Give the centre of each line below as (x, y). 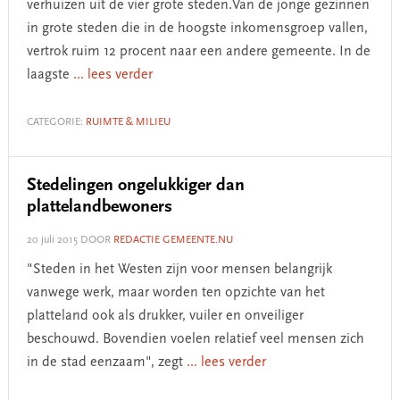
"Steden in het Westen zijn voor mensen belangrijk (179, 270)
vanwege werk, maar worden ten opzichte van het (175, 293)
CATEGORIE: (56, 122)
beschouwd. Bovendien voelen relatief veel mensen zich (195, 339)
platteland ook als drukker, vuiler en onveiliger (165, 316)
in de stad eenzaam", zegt (106, 362)
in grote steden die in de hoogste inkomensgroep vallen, (197, 29)
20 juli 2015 (52, 240)
